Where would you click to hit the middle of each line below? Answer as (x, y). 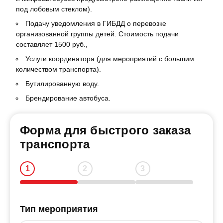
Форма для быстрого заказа (105, 130)
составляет (35, 44)
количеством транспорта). (58, 69)
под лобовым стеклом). (54, 9)
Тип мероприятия (59, 209)
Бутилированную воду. (62, 84)
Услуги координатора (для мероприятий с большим (110, 59)
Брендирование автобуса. (68, 98)
